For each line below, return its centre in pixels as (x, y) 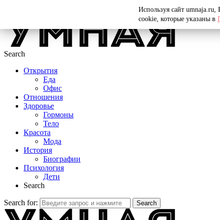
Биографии (62, 159)
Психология (44, 168)
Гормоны (58, 115)
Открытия (41, 70)
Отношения (43, 97)
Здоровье (39, 106)
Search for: (21, 203)
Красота (37, 132)
